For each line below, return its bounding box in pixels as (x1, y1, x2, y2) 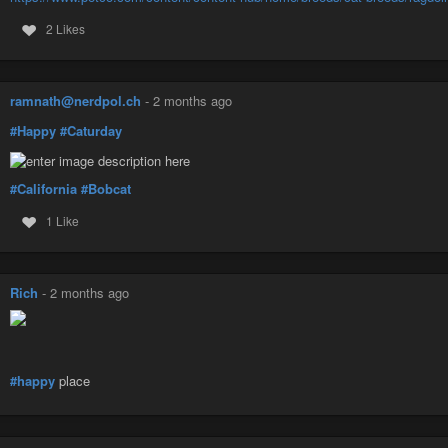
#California (10, 179, 77, 199)
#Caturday (60, 120, 122, 140)
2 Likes (45, 20, 85, 38)
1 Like (45, 212, 79, 230)
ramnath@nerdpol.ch (10, 91, 141, 111)
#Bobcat (81, 179, 131, 199)
